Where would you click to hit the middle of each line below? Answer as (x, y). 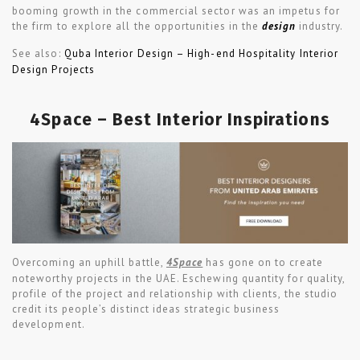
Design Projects (53, 70)
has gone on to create (263, 262)
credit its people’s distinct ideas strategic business (146, 309)
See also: (38, 54)
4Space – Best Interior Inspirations (180, 120)
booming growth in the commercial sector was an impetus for (176, 11)
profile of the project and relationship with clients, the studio (175, 293)
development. (49, 324)
